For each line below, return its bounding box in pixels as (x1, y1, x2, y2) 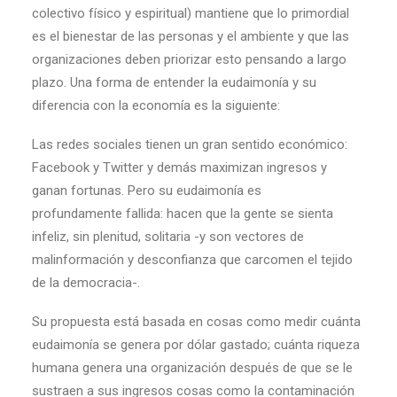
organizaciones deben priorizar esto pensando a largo (32, 51, 346, 67)
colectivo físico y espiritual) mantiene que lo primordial (32, 5, 349, 21)
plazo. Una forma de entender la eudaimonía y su (32, 74, 316, 90)
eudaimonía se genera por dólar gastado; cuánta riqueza (32, 337, 360, 353)
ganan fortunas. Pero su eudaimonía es (32, 183, 261, 198)
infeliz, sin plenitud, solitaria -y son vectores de (32, 229, 304, 245)
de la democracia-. (32, 275, 140, 291)
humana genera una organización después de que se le (32, 360, 353, 376)
